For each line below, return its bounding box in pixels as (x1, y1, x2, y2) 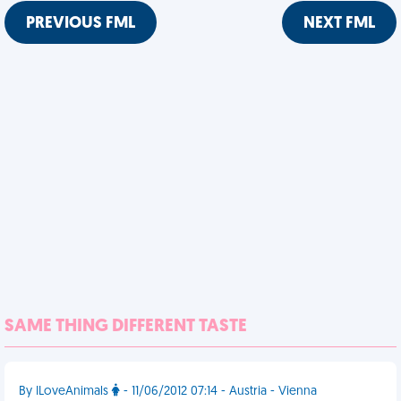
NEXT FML (303, 15, 375, 32)
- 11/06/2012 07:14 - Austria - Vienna (120, 385, 317, 398)
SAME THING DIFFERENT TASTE (4, 318, 247, 336)
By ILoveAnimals (19, 385, 112, 398)
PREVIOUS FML (26, 15, 135, 32)
